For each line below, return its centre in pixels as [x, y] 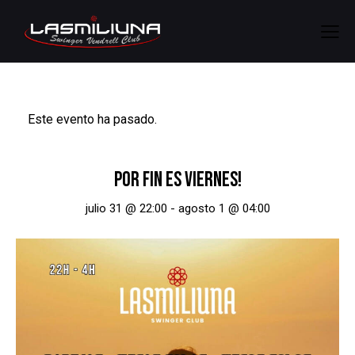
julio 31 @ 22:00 [126, 209]
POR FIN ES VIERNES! [177, 181]
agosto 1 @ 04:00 [224, 209]
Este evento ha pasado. [92, 120]
